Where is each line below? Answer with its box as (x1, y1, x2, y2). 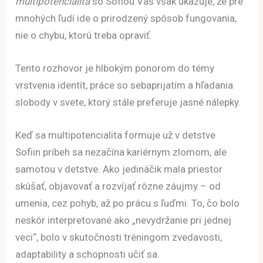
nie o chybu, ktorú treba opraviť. (15, 29, 153, 41)
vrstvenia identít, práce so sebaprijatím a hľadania (15, 79, 234, 91)
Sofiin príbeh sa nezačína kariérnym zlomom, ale (15, 146, 227, 158)
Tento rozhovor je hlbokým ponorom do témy (15, 62, 215, 74)
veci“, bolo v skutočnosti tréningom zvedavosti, (15, 231, 222, 243)
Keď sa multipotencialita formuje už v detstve (15, 129, 216, 141)
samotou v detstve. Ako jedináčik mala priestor (15, 163, 223, 175)
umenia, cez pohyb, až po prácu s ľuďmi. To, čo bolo (15, 197, 240, 209)
